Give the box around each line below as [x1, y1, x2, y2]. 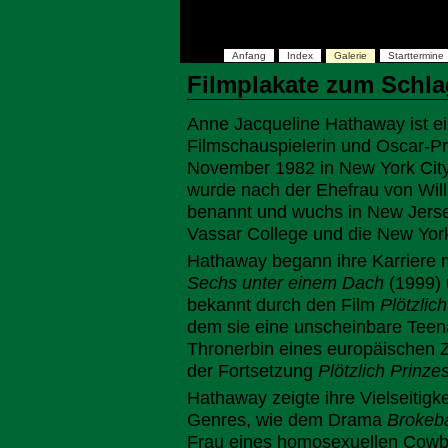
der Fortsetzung [187, 360, 318, 382]
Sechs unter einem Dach [187, 272, 384, 294]
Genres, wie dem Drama [187, 409, 387, 431]
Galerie [334, 50, 367, 61]
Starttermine [388, 50, 444, 61]
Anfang [232, 50, 266, 61]
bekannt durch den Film [187, 294, 380, 316]
